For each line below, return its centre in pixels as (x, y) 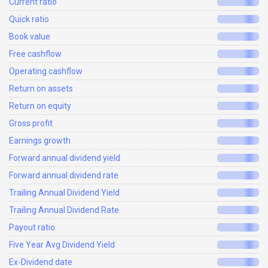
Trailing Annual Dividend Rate (64, 210)
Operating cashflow (46, 71)
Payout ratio (32, 228)
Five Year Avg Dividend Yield (62, 245)
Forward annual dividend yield (65, 158)
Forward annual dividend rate (64, 176)
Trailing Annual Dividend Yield (64, 193)
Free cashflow (35, 54)
